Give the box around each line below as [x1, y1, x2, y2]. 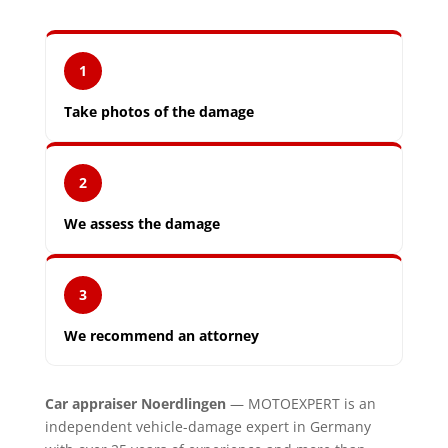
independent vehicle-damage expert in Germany [44, 416, 371, 436]
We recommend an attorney [63, 325, 259, 345]
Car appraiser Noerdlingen [44, 393, 226, 413]
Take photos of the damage [63, 101, 254, 121]
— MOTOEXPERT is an [225, 393, 376, 413]
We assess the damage [63, 213, 220, 233]
